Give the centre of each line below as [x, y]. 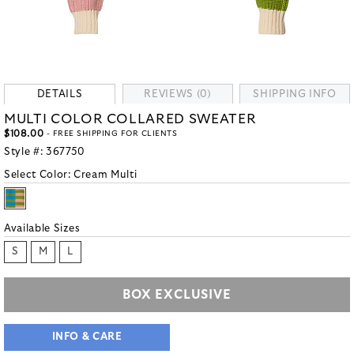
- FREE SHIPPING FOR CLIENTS [111, 134]
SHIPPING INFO [295, 94]
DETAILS [60, 94]
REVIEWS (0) [178, 94]
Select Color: [39, 175]
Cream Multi [105, 175]
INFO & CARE [87, 337]
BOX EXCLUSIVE [177, 295]
